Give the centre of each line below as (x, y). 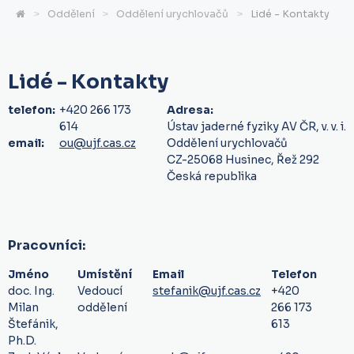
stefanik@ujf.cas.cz (207, 290)
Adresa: (190, 109)
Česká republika (212, 176)
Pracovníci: (47, 246)
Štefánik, (33, 324)
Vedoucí (100, 290)
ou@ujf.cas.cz (98, 143)
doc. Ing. (31, 290)
